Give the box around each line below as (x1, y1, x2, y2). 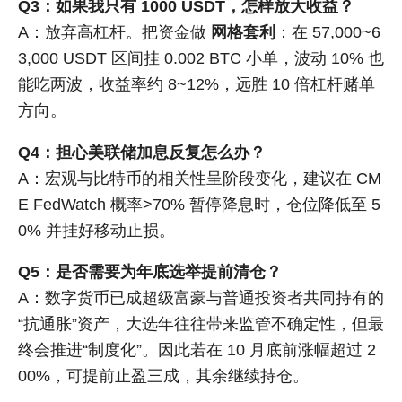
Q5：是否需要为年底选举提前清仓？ (18, 263, 282, 282)
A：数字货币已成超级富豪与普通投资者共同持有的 (18, 289, 384, 308)
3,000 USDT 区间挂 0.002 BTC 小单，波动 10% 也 (18, 49, 384, 68)
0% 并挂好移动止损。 (18, 221, 175, 240)
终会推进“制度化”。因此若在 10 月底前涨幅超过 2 (18, 341, 376, 360)
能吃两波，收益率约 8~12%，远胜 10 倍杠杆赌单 (18, 75, 375, 94)
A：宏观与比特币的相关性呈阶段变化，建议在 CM (18, 169, 381, 188)
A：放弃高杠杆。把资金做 (18, 23, 211, 42)
